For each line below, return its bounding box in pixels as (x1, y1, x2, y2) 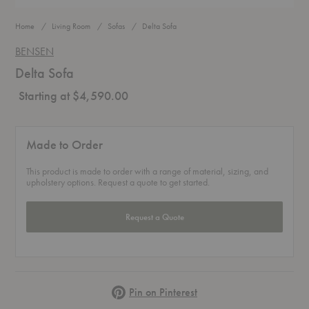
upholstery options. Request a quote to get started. (26, 176, 210, 189)
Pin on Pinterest (129, 285, 197, 300)
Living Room (52, 21, 90, 32)
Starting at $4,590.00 (19, 88, 128, 104)
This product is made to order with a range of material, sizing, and (26, 165, 268, 178)
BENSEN (15, 44, 54, 59)
